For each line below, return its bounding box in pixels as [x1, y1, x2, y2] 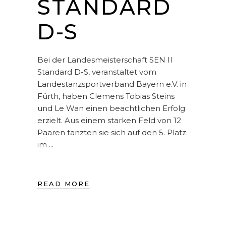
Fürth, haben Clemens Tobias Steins [37, 91, 175, 101]
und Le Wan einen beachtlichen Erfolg [37, 103, 185, 113]
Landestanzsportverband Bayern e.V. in [37, 79, 187, 89]
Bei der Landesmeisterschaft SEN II [37, 54, 173, 65]
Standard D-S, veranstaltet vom [37, 67, 156, 77]
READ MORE [37, 179, 90, 188]
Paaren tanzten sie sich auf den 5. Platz [37, 127, 186, 137]
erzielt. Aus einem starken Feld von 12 [37, 115, 181, 125]
